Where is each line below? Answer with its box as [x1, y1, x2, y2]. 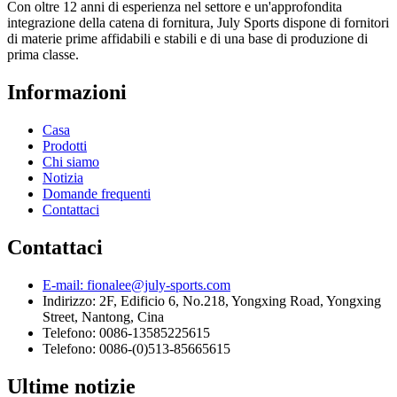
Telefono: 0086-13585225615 [43, 324, 210, 340]
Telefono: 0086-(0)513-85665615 [43, 340, 230, 356]
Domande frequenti [43, 186, 151, 202]
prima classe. [7, 47, 79, 63]
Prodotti [43, 138, 87, 154]
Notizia [43, 170, 83, 186]
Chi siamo [43, 154, 99, 170]
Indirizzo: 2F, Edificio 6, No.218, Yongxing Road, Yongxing [43, 292, 381, 308]
